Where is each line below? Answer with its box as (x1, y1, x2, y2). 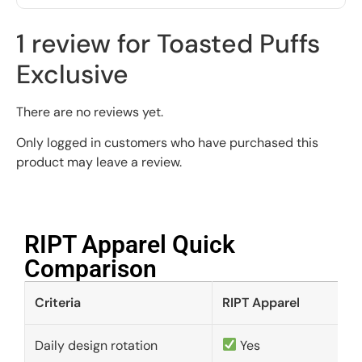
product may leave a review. (16, 154, 182, 171)
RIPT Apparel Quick (24, 229, 235, 259)
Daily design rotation (35, 336, 158, 354)
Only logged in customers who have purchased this (16, 134, 318, 152)
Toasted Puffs (157, 27, 320, 61)
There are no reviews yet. (16, 103, 163, 121)
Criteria (35, 293, 81, 311)
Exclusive (16, 57, 128, 92)
